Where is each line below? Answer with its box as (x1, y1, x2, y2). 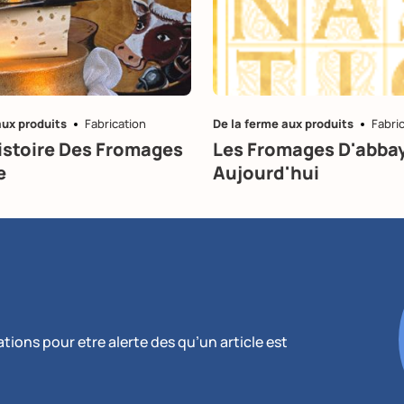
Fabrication (85, 115, 146, 133)
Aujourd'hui (213, 161, 319, 186)
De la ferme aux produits (213, 115, 353, 133)
